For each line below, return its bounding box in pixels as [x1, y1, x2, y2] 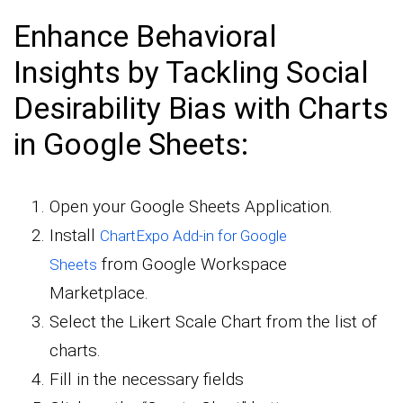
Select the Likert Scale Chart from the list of [49, 310, 377, 332]
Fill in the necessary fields [49, 368, 244, 390]
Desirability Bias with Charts [13, 89, 389, 126]
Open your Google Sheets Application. [49, 195, 333, 217]
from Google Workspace [97, 253, 287, 274]
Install [49, 224, 100, 246]
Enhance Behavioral [13, 17, 277, 54]
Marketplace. [49, 282, 148, 303]
